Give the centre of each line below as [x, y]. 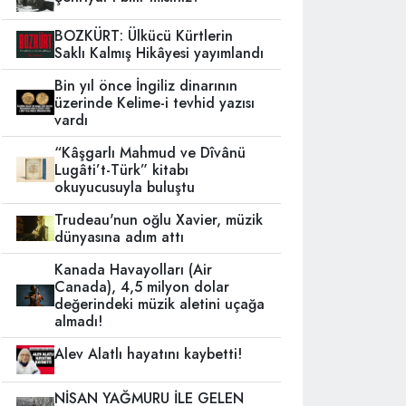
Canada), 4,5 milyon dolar [142, 286]
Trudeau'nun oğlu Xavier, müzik [159, 219]
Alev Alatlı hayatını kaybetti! [149, 353]
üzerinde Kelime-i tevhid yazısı [155, 102]
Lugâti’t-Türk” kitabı [122, 169]
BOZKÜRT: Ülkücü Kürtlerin [144, 35]
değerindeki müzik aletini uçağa [160, 304]
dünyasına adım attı [120, 237]
